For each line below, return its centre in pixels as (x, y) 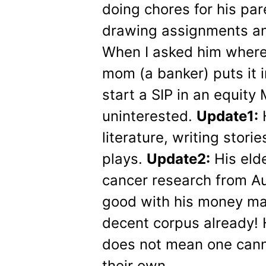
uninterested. (149, 116)
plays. (124, 159)
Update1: (227, 116)
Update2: (178, 159)
